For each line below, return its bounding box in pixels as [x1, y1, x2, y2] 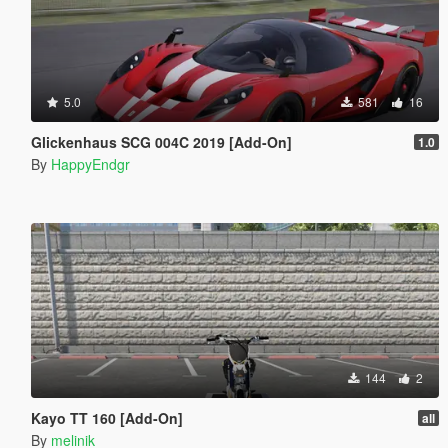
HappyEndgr [50, 153, 130, 174]
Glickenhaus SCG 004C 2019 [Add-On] [30, 131, 292, 152]
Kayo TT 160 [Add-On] [30, 407, 183, 428]
